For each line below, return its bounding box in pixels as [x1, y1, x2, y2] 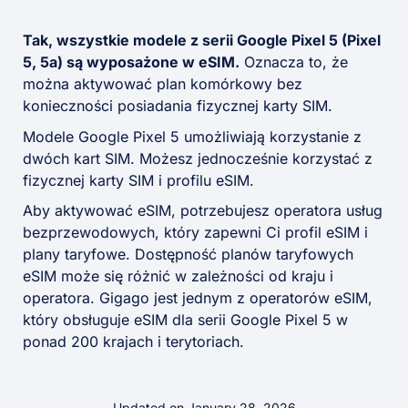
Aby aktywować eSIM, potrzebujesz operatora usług [23, 201, 382, 220]
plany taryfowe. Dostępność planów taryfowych [23, 245, 353, 264]
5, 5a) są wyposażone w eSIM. [23, 53, 240, 72]
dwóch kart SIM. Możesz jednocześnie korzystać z [23, 148, 372, 168]
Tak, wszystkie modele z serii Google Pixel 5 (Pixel [23, 31, 381, 50]
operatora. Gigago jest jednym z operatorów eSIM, [23, 289, 372, 308]
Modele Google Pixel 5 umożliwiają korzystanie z [23, 127, 362, 146]
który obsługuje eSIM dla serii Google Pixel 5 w [23, 311, 348, 330]
